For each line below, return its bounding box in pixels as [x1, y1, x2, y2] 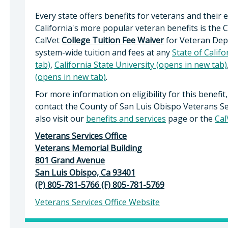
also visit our [35, 112, 86, 124]
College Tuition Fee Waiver [62, 34, 164, 46]
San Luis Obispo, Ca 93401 [35, 166, 135, 178]
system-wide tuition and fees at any [35, 46, 172, 58]
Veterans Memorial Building [35, 142, 142, 154]
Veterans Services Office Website [35, 196, 160, 208]
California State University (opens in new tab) [54, 59, 227, 70]
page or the [166, 112, 215, 124]
